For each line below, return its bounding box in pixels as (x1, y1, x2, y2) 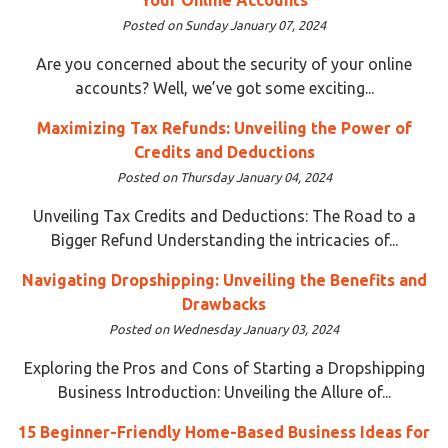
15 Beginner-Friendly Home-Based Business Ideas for (18, 422, 430, 441)
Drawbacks (182, 294, 266, 313)
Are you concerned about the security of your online (36, 54, 412, 73)
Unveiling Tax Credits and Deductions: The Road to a (32, 206, 416, 225)
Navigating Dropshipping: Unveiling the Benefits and (21, 270, 427, 289)
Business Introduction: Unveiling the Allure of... (57, 382, 391, 401)
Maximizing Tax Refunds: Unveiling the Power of (36, 118, 412, 137)
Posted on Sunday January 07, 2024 (122, 17, 326, 32)
